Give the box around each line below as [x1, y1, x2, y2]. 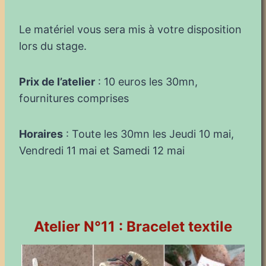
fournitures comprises [19, 91, 129, 104]
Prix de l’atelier [19, 75, 95, 88]
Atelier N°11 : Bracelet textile [34, 217, 232, 235]
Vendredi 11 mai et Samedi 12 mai [19, 144, 185, 157]
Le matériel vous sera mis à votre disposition [19, 23, 242, 36]
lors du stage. [19, 39, 87, 52]
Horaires [19, 127, 63, 140]
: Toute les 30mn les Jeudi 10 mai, [63, 127, 234, 140]
